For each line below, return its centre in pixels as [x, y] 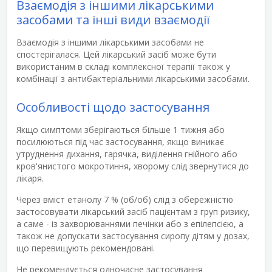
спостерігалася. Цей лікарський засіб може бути [116, 54]
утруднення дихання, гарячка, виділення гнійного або [127, 154]
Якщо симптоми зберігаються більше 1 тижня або [121, 129]
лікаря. [30, 178]
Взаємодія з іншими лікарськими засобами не [110, 42]
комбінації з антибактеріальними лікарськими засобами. [133, 78]
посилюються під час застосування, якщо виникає [120, 141]
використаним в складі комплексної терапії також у [123, 66]
